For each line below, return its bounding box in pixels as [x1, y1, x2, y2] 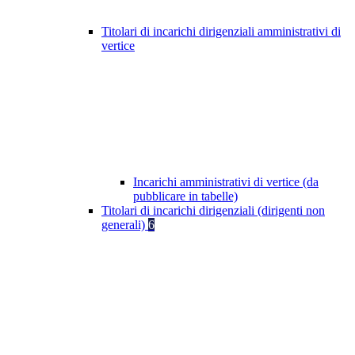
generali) [101, 218, 148, 232]
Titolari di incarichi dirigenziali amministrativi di [101, 25, 341, 39]
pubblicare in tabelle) [133, 189, 238, 204]
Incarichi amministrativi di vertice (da [133, 175, 319, 189]
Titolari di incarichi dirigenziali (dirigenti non [101, 204, 325, 218]
